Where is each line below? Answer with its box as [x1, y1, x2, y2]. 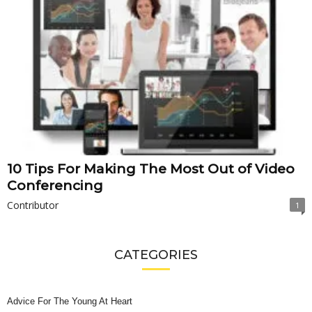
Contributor [7, 198, 58, 212]
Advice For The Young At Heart [7, 295, 132, 306]
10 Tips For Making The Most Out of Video [7, 160, 295, 177]
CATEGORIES [114, 247, 198, 263]
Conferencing [7, 177, 103, 194]
